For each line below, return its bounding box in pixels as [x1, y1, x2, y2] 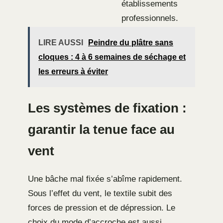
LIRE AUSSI [38, 38, 83, 47]
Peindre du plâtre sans [88, 38, 173, 47]
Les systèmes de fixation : [28, 101, 187, 115]
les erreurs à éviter [38, 67, 108, 76]
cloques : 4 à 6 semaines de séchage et [38, 53, 186, 62]
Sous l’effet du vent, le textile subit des [28, 189, 172, 199]
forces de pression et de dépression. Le [28, 203, 175, 213]
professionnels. [121, 13, 178, 23]
